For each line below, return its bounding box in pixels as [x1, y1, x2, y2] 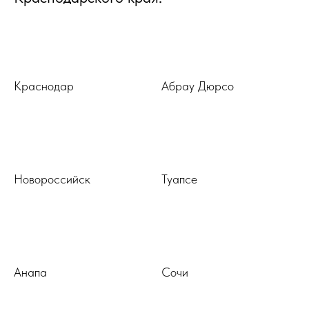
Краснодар [14, 79, 74, 94]
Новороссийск [14, 172, 90, 187]
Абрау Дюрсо [161, 79, 234, 94]
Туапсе [161, 172, 197, 187]
